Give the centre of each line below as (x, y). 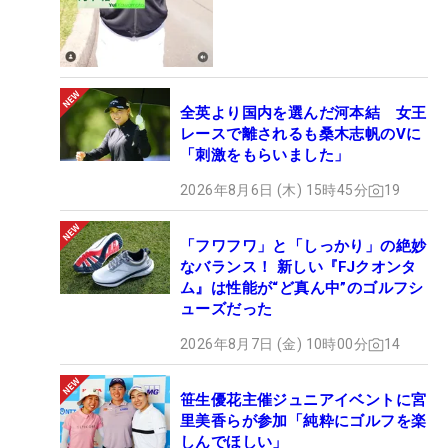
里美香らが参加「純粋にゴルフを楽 (303, 421)
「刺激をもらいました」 (265, 155)
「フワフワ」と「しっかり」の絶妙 (303, 246)
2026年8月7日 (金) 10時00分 (274, 344)
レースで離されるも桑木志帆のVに (301, 134)
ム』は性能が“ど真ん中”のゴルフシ (302, 288)
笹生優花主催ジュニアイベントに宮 (303, 400)
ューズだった (226, 309)
